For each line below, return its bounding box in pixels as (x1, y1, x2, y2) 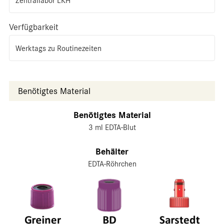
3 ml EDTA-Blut (88, 123, 136, 132)
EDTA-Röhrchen (87, 159, 136, 168)
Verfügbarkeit (9, 22, 58, 32)
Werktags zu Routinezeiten (15, 44, 101, 53)
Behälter (95, 146, 128, 157)
